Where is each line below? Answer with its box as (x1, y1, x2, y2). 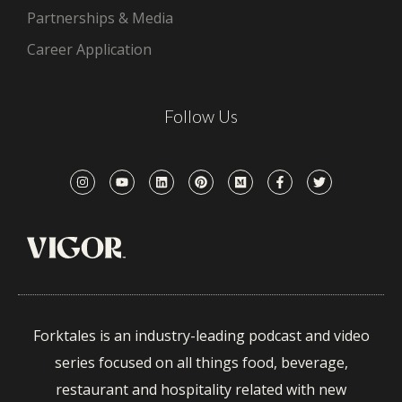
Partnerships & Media (27, 7, 173, 28)
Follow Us (164, 105, 238, 127)
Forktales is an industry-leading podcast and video (32, 326, 370, 346)
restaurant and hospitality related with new (56, 380, 346, 400)
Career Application (27, 39, 152, 59)
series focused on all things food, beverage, (54, 353, 348, 373)
